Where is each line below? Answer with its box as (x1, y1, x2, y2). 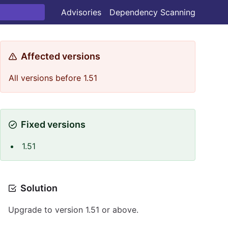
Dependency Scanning (109, 7, 195, 17)
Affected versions (21, 51, 100, 62)
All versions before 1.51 (9, 73, 97, 83)
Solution (20, 183, 58, 193)
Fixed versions (21, 119, 85, 130)
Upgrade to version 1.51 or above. (8, 205, 138, 215)
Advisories (61, 7, 101, 17)
